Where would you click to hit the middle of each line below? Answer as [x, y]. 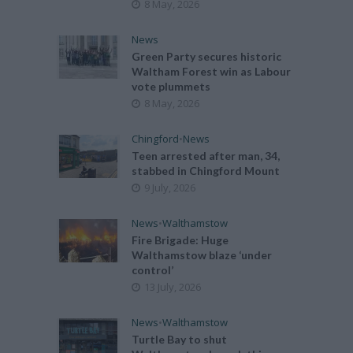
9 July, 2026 [170, 188]
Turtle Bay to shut [180, 339]
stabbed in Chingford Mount [206, 171]
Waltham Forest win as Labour [212, 71]
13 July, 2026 [173, 287]
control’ [153, 270]
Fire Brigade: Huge [180, 240]
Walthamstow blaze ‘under [202, 255]
